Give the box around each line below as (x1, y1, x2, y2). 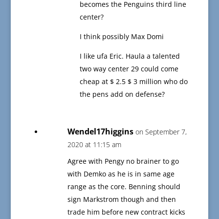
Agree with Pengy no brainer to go (67, 156, 179, 166)
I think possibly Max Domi (79, 32, 164, 42)
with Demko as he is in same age (67, 169, 175, 179)
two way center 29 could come (79, 64, 178, 74)
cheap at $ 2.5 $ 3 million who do (79, 77, 188, 87)
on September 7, (135, 127, 187, 137)
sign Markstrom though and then (67, 195, 176, 204)
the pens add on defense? (79, 89, 165, 99)
